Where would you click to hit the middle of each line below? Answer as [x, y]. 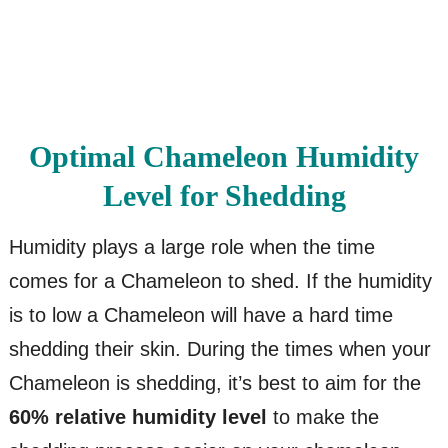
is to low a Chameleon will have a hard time [200, 314]
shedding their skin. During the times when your [219, 348]
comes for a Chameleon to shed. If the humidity [220, 280]
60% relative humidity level [137, 416]
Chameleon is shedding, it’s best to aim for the [214, 382]
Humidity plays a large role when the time [191, 246]
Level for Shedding [224, 195]
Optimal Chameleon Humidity [224, 156]
